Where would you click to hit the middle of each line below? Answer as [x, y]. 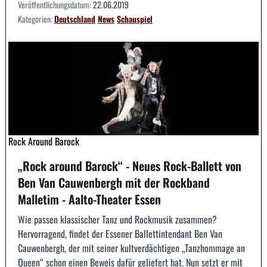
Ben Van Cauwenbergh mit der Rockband [114, 183]
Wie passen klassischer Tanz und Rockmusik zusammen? [117, 220]
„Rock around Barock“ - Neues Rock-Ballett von [130, 166]
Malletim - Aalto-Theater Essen [89, 199]
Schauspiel [135, 18]
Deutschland [75, 18]
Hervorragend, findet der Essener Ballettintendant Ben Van [120, 234]
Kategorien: [36, 18]
